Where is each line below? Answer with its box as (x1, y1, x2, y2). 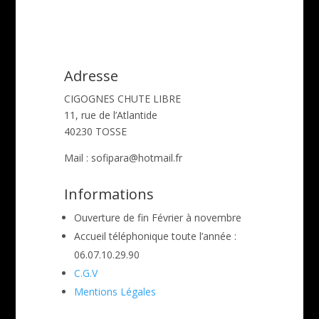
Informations (63, 184, 154, 204)
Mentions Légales (73, 285, 156, 299)
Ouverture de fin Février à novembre (73, 211, 241, 225)
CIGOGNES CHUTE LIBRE (63, 92, 181, 106)
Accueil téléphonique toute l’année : (73, 229, 236, 244)
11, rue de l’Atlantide (63, 108, 157, 122)
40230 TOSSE (63, 125, 127, 139)
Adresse (63, 66, 118, 86)
